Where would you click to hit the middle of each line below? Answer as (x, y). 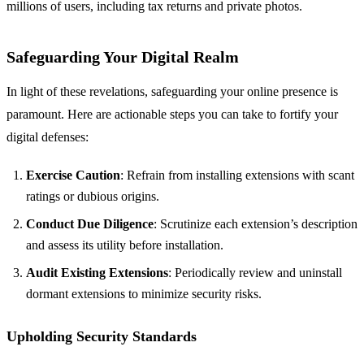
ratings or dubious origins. (93, 197)
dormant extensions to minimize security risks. (144, 294)
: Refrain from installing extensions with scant (237, 175)
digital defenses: (48, 137)
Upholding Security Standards (102, 337)
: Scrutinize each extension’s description (256, 224)
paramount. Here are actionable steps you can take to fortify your (172, 115)
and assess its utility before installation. (125, 245)
